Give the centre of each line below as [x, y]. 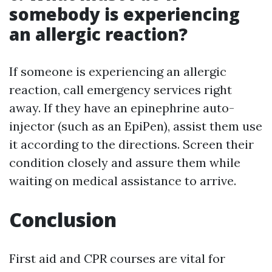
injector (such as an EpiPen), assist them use [136, 126]
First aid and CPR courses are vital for [117, 259]
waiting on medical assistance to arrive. [123, 181]
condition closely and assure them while [125, 163]
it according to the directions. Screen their [131, 144]
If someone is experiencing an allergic [118, 72]
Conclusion [63, 220]
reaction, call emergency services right [121, 90]
